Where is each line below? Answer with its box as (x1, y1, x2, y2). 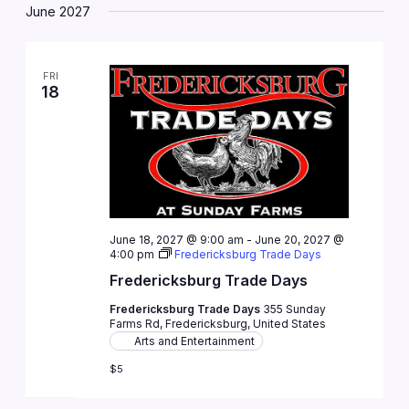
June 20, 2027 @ (254, 232, 344, 246)
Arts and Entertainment (133, 333, 255, 348)
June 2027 (26, 3, 91, 19)
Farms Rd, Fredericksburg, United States (109, 316, 326, 330)
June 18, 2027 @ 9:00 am (109, 232, 244, 246)
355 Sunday (262, 301, 326, 316)
